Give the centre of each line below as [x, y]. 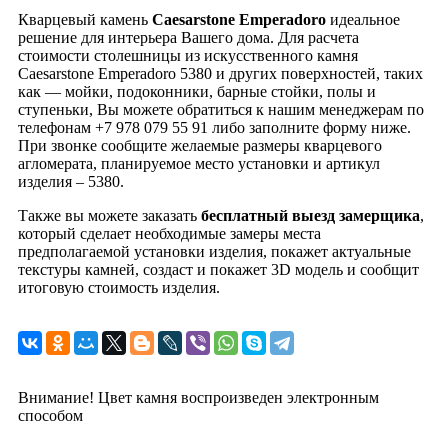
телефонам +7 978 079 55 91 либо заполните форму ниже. [214, 128]
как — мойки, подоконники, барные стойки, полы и [197, 92]
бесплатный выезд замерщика [310, 216]
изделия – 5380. [71, 182]
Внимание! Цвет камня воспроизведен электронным [198, 398]
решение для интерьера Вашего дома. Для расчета [188, 38]
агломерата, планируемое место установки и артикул [199, 164]
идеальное [363, 20]
